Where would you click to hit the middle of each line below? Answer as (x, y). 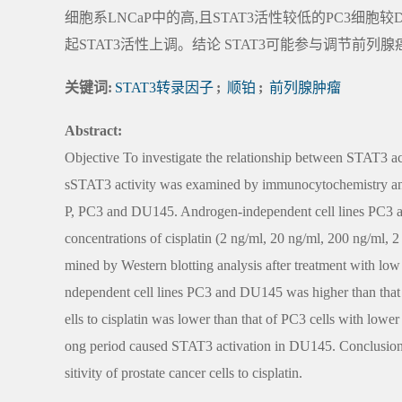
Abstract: (93, 131)
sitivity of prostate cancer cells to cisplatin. (184, 373)
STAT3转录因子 (164, 88)
